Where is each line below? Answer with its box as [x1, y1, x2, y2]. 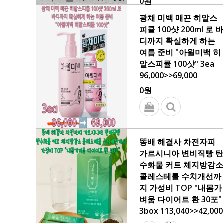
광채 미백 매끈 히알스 [139, 12, 217, 23]
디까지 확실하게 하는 [139, 35, 215, 46]
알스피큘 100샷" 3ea [139, 58, 214, 69]
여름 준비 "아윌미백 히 [139, 47, 221, 58]
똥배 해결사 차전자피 [139, 136, 215, 147]
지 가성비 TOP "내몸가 [139, 182, 222, 193]
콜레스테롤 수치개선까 [139, 171, 221, 182]
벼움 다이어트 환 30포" [139, 194, 222, 205]
